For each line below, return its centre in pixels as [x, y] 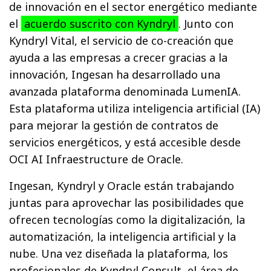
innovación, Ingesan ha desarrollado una [115, 74]
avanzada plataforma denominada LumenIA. [125, 91]
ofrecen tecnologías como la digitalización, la [127, 219]
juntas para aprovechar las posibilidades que [127, 202]
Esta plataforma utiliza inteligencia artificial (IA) [135, 108]
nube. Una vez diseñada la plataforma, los [119, 253]
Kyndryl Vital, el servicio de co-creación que [122, 40]
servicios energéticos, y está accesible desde [125, 142]
